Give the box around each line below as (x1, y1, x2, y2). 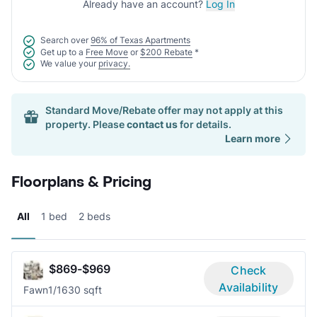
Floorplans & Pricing (11, 173, 151, 192)
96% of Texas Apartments (91, 34, 190, 45)
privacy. (98, 58, 130, 69)
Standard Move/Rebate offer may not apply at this (45, 103, 283, 116)
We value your (40, 58, 96, 69)
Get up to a (40, 46, 83, 57)
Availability (219, 279, 279, 294)
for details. (178, 117, 231, 130)
